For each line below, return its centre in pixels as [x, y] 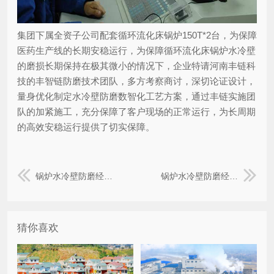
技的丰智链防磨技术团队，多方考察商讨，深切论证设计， [136, 81]
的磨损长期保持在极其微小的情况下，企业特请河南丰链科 [136, 66]
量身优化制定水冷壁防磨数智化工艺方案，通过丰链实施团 [136, 96]
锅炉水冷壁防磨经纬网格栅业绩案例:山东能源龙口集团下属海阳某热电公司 [195, 176]
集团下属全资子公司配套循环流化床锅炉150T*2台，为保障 [137, 35]
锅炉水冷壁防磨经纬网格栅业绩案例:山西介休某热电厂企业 [70, 176]
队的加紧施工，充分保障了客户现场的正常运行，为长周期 [136, 112]
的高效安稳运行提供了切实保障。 [86, 127]
